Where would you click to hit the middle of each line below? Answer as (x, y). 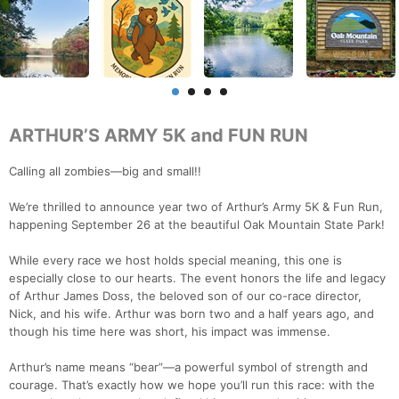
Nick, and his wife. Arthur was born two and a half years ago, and (191, 314)
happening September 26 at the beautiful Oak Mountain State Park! (197, 225)
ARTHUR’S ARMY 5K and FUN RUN (159, 136)
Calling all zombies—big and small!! (105, 171)
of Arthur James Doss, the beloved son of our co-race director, (185, 296)
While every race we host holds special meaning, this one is (175, 261)
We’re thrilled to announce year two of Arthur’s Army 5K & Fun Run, (196, 207)
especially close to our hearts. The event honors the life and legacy (197, 278)
